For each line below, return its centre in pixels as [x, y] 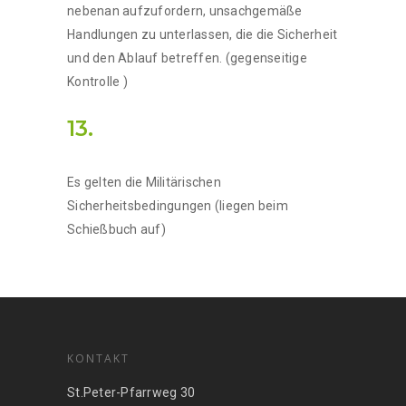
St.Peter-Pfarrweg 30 [131, 392]
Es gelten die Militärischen [144, 182]
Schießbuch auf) [116, 229]
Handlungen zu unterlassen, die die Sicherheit [203, 34]
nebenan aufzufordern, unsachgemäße [185, 10]
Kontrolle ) [97, 81]
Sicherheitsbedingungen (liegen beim [178, 205]
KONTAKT [98, 358]
